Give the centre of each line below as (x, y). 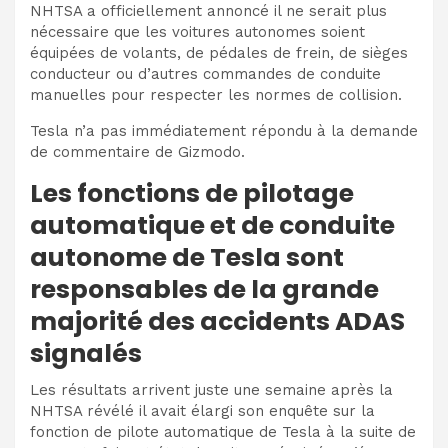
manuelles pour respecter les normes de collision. (216, 94)
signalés (86, 353)
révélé (110, 410)
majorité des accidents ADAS (217, 321)
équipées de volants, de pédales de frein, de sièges (219, 52)
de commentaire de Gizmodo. (137, 151)
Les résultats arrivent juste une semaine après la (211, 389)
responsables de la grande (204, 289)
